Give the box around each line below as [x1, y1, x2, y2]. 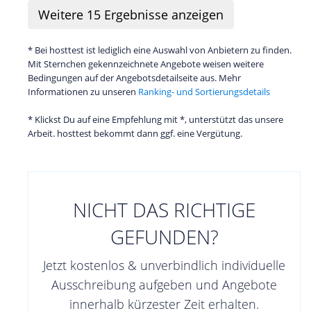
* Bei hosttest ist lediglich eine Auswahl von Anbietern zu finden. [28, 44, 292, 57]
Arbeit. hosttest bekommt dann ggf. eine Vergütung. [28, 127, 242, 140]
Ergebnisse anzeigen [101, 6, 224, 24]
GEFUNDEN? [110, 224, 219, 251]
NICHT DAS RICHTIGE [73, 196, 255, 224]
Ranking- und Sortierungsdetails [138, 85, 270, 99]
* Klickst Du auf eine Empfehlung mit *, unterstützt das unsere [28, 113, 283, 126]
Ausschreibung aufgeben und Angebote [51, 276, 277, 294]
